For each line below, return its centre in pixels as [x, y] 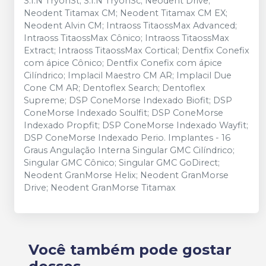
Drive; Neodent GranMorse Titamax [100, 188]
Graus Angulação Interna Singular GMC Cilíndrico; [129, 150]
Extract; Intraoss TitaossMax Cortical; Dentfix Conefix [137, 50]
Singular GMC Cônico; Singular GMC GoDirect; [122, 163]
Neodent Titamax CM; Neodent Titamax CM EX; [126, 13]
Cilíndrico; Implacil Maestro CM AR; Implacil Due [128, 75]
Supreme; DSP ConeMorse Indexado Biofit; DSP [128, 100]
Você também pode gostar [130, 250]
